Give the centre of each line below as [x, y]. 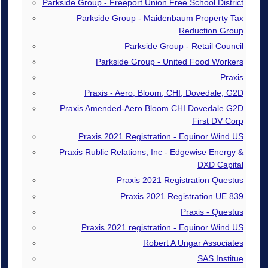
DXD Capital [220, 165]
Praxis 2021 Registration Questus [180, 180]
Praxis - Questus [212, 211]
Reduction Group [211, 31]
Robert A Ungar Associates [193, 243]
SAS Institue [220, 258]
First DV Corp [217, 121]
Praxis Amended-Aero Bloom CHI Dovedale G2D [151, 109]
